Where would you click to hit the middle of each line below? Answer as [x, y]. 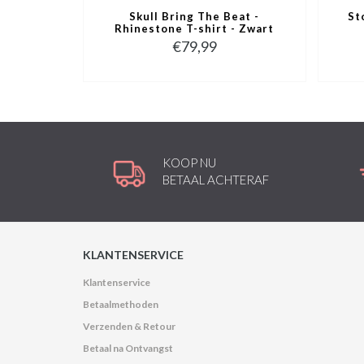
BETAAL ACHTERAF [216, 180]
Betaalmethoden [121, 304]
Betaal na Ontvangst [128, 348]
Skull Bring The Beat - [195, 17]
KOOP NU [190, 163]
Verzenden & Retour [129, 326]
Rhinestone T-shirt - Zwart [195, 29]
